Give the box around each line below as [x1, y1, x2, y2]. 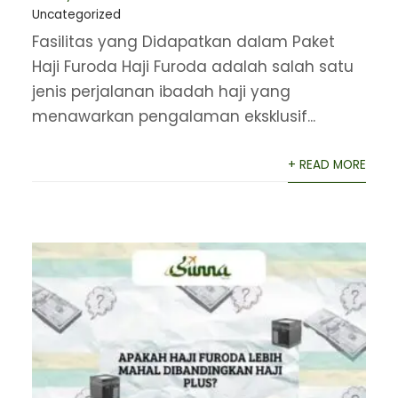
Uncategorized [31, 6, 121, 24]
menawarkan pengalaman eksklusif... [31, 106, 315, 128]
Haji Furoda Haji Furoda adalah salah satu [31, 56, 354, 78]
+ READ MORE [288, 156, 367, 174]
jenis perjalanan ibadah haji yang [31, 81, 291, 103]
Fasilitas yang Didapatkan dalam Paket [31, 31, 335, 53]
